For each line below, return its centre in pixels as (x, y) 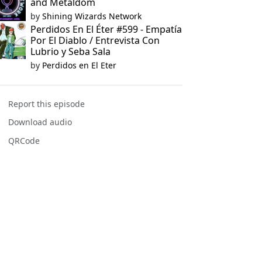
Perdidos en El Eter (79, 65)
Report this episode (47, 104)
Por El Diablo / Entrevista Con (95, 40)
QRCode (24, 140)
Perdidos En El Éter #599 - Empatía (106, 29)
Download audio (40, 122)
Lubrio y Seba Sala (70, 51)
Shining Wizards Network (92, 16)
